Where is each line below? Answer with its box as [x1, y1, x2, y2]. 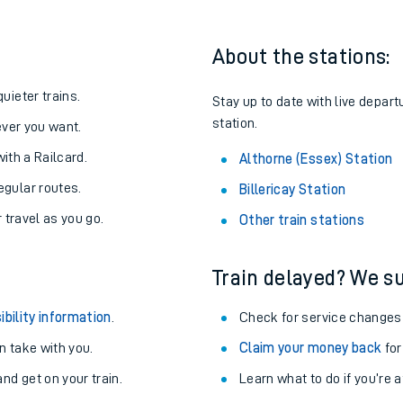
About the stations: [212, 46, 390, 67]
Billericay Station [239, 183, 346, 197]
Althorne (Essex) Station [239, 152, 393, 166]
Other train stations [239, 213, 364, 228]
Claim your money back [239, 341, 382, 355]
